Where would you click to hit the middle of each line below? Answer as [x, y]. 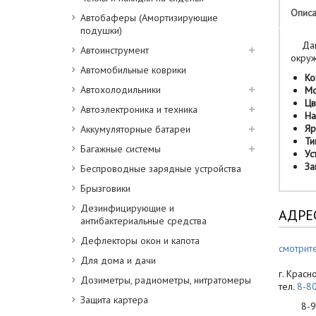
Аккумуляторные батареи [135, 129]
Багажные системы [121, 149]
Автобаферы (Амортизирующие [149, 18]
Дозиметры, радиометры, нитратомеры [166, 280]
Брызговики [105, 188]
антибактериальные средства [144, 221]
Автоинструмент [115, 50]
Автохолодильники [121, 90]
